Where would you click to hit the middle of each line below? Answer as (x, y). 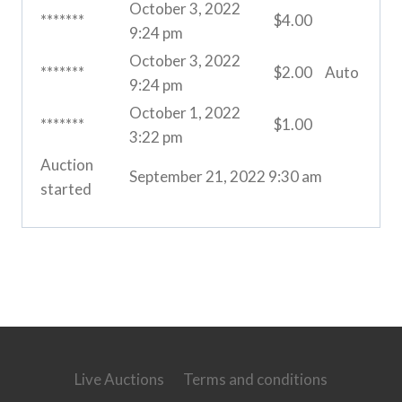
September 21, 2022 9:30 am (226, 177)
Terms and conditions (255, 379)
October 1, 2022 (185, 113)
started (66, 189)
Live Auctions (120, 379)
